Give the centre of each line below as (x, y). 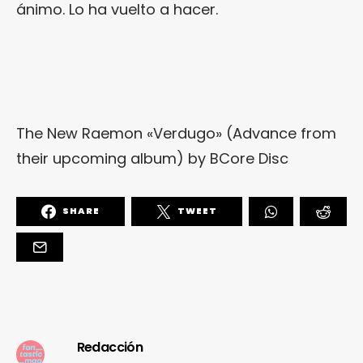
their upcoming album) (100, 158)
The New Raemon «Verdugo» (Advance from (176, 133)
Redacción (110, 347)
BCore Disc (249, 158)
